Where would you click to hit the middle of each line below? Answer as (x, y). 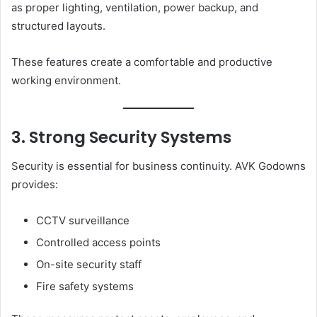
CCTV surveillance (83, 220)
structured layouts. (58, 25)
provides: (35, 184)
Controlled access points (98, 242)
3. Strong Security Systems (121, 138)
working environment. (66, 80)
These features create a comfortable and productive (142, 62)
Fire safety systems (85, 286)
